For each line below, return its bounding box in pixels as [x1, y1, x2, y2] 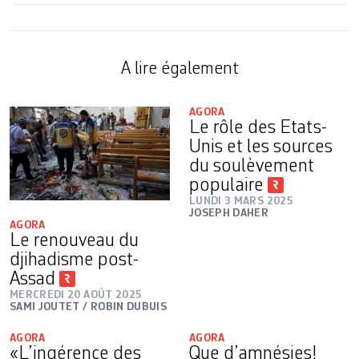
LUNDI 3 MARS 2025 [189, 196, 293, 207]
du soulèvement [189, 157, 314, 176]
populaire [189, 176, 268, 196]
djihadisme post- [10, 250, 139, 270]
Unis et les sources [189, 138, 333, 157]
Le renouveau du [10, 231, 139, 251]
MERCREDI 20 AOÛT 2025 [10, 288, 143, 301]
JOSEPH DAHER [189, 208, 269, 219]
